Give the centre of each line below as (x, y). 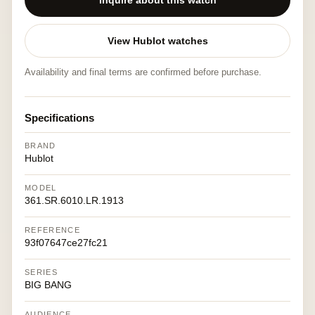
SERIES (41, 272)
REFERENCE (52, 230)
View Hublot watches (157, 41)
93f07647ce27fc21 (66, 243)
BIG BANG (48, 285)
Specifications (59, 118)
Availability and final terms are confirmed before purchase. (143, 72)
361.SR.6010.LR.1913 (74, 200)
